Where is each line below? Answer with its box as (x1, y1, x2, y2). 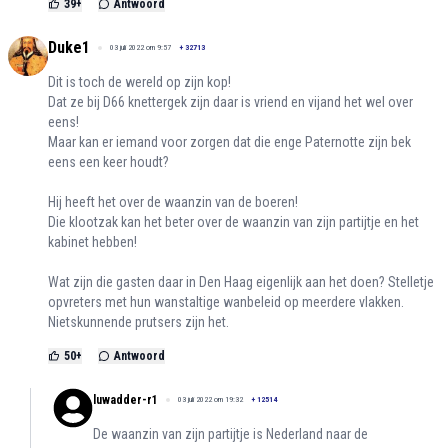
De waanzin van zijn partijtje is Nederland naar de (93, 426, 368, 443)
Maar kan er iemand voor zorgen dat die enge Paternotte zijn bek (48, 134, 411, 151)
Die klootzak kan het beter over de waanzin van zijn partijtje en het (48, 214, 419, 231)
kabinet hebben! (48, 234, 137, 251)
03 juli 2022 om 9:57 (110, 43, 171, 53)
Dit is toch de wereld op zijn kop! (48, 74, 231, 91)
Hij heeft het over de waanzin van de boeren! (48, 194, 298, 211)
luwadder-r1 (93, 393, 158, 408)
